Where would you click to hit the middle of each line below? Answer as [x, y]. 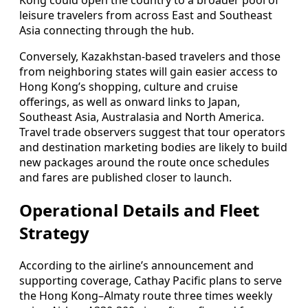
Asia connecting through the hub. [107, 31]
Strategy [54, 233]
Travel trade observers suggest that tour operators [152, 132]
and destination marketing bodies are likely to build [153, 147]
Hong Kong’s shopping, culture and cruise [129, 87]
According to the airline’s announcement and [136, 266]
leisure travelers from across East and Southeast [146, 15]
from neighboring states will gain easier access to [148, 72]
